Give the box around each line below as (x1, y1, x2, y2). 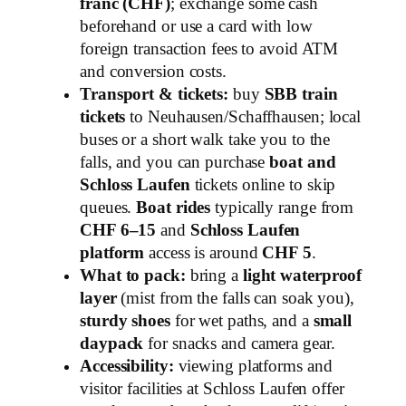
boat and (269, 152, 336, 171)
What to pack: (80, 266, 186, 285)
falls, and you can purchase (80, 152, 270, 171)
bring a (185, 266, 243, 285)
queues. (80, 198, 137, 217)
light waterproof (242, 266, 362, 285)
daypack (80, 333, 144, 353)
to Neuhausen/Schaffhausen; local (125, 107, 362, 126)
